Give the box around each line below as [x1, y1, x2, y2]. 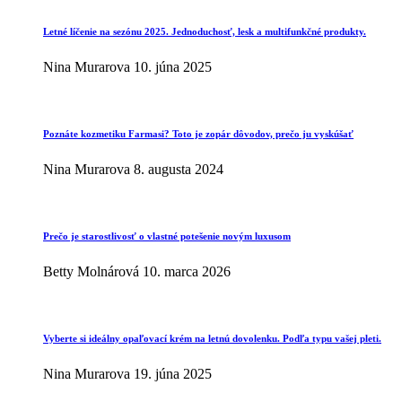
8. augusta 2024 [134, 162, 223, 178]
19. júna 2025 [134, 366, 212, 381]
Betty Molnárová [43, 264, 139, 280]
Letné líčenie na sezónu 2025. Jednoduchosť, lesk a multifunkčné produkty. [43, 26, 366, 38]
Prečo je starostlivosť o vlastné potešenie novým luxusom [43, 231, 291, 242]
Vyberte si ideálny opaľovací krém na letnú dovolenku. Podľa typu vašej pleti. [43, 333, 381, 345]
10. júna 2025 [134, 59, 212, 75]
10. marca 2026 [143, 264, 231, 280]
